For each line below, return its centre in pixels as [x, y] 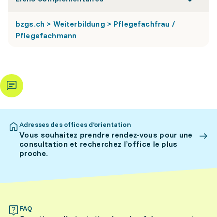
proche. [34, 153]
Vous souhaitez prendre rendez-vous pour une [106, 135]
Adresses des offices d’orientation [75, 124]
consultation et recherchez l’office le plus [99, 144]
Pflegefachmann [46, 35]
